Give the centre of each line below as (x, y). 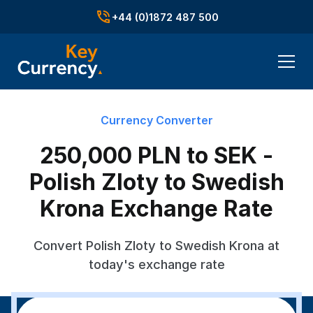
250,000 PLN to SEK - (156, 155)
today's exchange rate (156, 264)
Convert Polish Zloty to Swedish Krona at (156, 245)
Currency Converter (156, 120)
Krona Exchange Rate (156, 209)
